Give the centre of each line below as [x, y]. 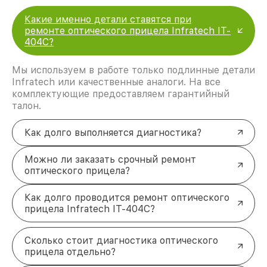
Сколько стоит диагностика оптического [121, 240]
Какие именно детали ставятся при [108, 19]
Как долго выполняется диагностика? [113, 132]
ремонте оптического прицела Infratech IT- [128, 30]
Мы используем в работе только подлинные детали [133, 70]
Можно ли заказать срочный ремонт [110, 159]
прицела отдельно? [70, 252]
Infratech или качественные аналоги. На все [116, 82]
